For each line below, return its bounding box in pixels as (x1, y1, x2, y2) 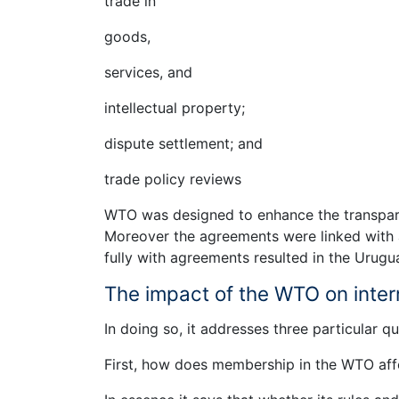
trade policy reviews (104, 170, 241, 189)
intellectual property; (104, 99, 245, 118)
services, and (104, 63, 192, 82)
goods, (104, 28, 151, 46)
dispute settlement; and (104, 134, 263, 153)
